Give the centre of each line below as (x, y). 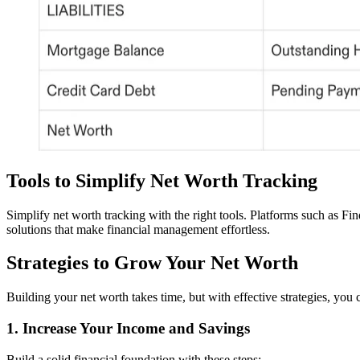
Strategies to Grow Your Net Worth (152, 263)
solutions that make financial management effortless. (138, 229)
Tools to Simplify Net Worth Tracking (162, 180)
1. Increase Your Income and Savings (128, 329)
